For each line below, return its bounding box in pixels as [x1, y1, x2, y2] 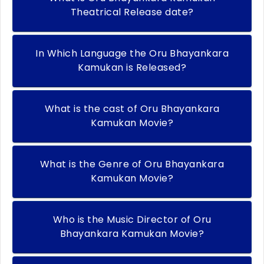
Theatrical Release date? [70, 5, 194, 19]
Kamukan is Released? [78, 61, 186, 75]
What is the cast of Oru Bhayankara [44, 102, 220, 116]
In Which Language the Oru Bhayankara [35, 47, 229, 61]
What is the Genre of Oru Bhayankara [39, 157, 225, 171]
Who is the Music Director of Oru [52, 213, 212, 227]
